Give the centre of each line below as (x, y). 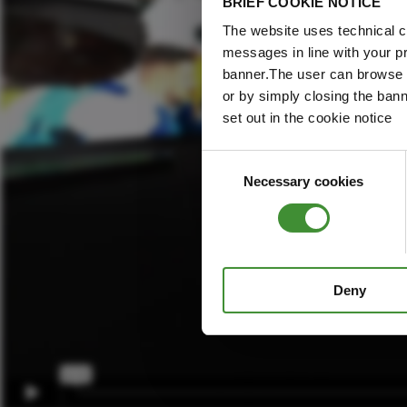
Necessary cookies (303, 182)
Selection (228, 182)
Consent (226, 160)
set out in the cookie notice (307, 118)
